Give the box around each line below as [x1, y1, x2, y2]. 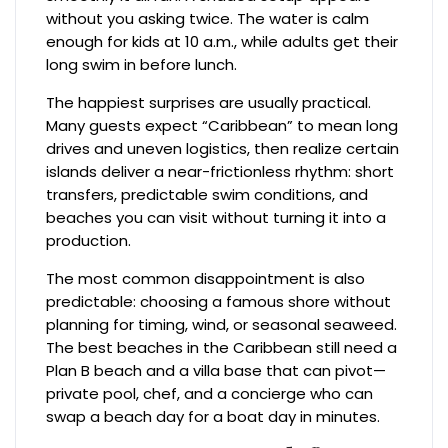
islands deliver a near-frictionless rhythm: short [46, 160, 395, 182]
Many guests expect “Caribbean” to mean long [46, 114, 399, 136]
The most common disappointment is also [46, 267, 366, 289]
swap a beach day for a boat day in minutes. [46, 405, 381, 427]
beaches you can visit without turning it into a [46, 206, 387, 228]
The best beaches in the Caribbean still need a [46, 336, 398, 358]
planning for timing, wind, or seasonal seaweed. [46, 313, 398, 335]
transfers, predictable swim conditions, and [46, 183, 369, 205]
